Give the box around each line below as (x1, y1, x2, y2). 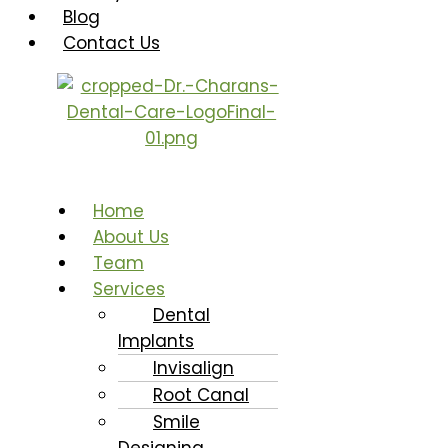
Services (93, 277, 165, 301)
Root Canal (153, 383, 249, 407)
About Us (93, 225, 169, 249)
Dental (153, 303, 210, 327)
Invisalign (153, 356, 234, 380)
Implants (118, 329, 194, 353)
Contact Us (63, 31, 160, 55)
